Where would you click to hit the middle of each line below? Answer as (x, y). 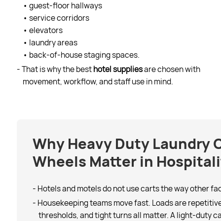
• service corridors (56, 18)
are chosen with (171, 69)
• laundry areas (50, 42)
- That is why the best (55, 69)
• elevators (42, 30)
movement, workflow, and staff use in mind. (98, 81)
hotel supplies (118, 69)
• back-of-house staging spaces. (81, 55)
